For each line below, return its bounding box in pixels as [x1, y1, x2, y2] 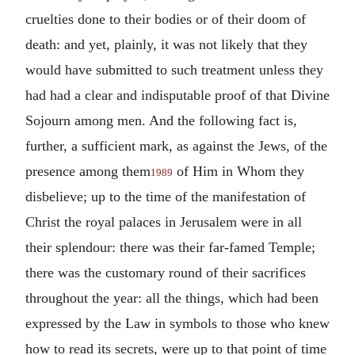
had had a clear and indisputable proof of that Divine [25, 86, 330, 103]
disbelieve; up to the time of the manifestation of [25, 188, 306, 204]
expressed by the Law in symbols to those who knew [25, 315, 330, 331]
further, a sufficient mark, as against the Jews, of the [25, 137, 327, 154]
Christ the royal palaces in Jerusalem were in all [25, 213, 302, 230]
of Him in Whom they [173, 162, 304, 179]
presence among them [25, 162, 151, 179]
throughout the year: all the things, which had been [25, 289, 319, 306]
